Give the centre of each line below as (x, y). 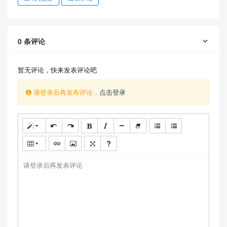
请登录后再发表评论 (53, 165)
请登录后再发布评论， (65, 92)
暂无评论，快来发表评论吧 (57, 70)
